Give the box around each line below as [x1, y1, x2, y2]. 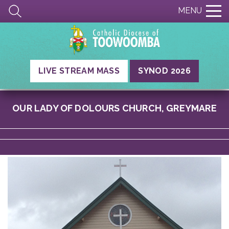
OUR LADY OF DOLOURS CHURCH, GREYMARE [12, 103, 217, 113]
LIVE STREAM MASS [38, 66, 120, 76]
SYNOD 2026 [138, 66, 191, 76]
